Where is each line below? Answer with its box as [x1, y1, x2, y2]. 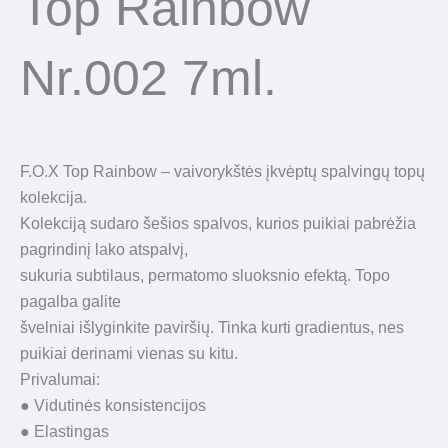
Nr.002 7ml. [20, 49, 277, 106]
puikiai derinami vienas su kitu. [20, 343, 238, 362]
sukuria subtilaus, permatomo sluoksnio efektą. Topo [20, 265, 390, 284]
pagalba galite [20, 291, 121, 310]
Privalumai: [20, 369, 100, 388]
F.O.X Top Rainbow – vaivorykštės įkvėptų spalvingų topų [20, 161, 425, 180]
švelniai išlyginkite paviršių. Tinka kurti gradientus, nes [20, 317, 404, 336]
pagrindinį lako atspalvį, [20, 239, 188, 258]
